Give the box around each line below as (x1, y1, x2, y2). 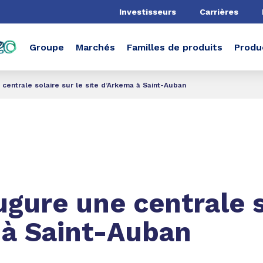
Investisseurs (119, 6, 176, 16)
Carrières (200, 6, 238, 16)
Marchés (76, 41, 115, 53)
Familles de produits (127, 41, 222, 53)
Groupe (29, 41, 64, 53)
